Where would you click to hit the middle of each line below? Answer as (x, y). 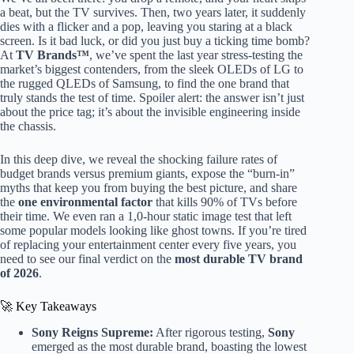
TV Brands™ (53, 55)
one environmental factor (85, 202)
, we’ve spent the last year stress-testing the (196, 55)
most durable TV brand (239, 259)
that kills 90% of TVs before (225, 202)
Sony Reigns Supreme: (92, 333)
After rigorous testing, (211, 333)
